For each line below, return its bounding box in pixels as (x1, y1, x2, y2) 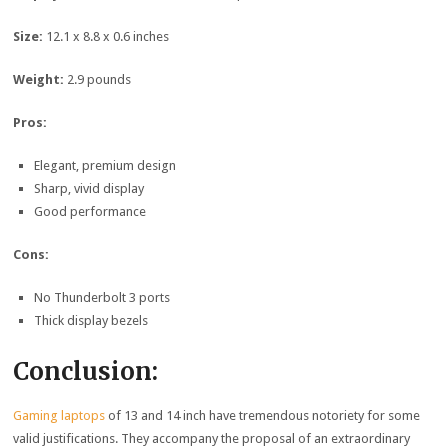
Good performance (33, 203, 146, 219)
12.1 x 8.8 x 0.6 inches (46, 28, 170, 44)
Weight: (13, 71, 68, 87)
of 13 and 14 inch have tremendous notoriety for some (105, 408, 421, 424)
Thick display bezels (33, 312, 148, 328)
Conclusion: (13, 356, 159, 388)
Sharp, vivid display (33, 180, 144, 196)
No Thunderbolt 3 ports (33, 289, 170, 305)
